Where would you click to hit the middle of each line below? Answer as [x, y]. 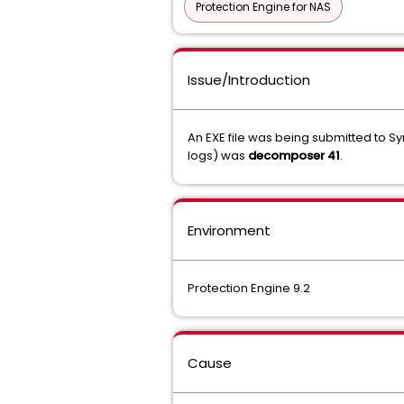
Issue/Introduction [249, 80]
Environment [229, 230]
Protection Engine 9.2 [249, 288]
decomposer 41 [294, 156]
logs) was [218, 156]
